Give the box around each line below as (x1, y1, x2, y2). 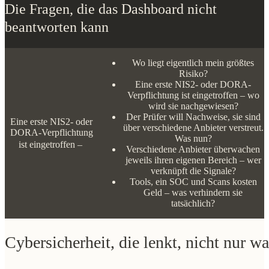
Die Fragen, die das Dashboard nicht (5, 1, 217, 17)
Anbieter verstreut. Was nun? (148, 133, 259, 144)
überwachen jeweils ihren (155, 154, 252, 165)
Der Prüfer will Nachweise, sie (145, 111, 262, 122)
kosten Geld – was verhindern (147, 198, 261, 208)
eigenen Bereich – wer (161, 165, 247, 176)
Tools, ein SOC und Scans (153, 187, 254, 198)
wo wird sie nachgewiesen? (151, 100, 256, 111)
